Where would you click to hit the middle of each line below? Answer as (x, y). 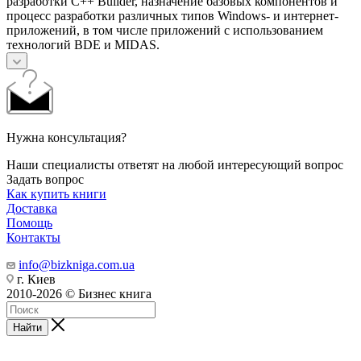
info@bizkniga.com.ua (77, 264)
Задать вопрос (45, 179)
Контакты (33, 237)
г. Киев (35, 279)
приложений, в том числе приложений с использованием (165, 30)
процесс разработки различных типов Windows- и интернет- (172, 15)
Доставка (32, 208)
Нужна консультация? (66, 137)
